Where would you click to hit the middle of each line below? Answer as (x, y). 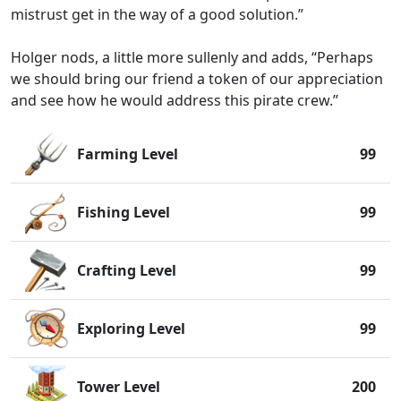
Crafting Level (127, 270)
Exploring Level (131, 328)
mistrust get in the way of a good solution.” (157, 14)
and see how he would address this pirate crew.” (175, 100)
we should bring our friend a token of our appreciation (197, 79)
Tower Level (119, 387)
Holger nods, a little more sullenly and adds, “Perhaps (192, 57)
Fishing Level (124, 212)
